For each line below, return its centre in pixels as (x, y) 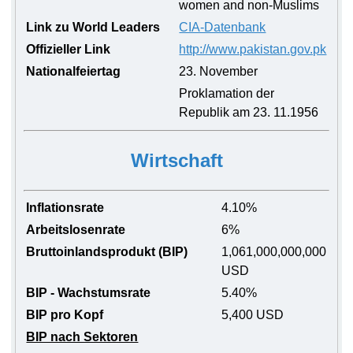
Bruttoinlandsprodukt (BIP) (107, 251)
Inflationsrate (65, 207)
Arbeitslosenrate (76, 229)
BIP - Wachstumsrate (89, 292)
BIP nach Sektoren (82, 336)
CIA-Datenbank (223, 27)
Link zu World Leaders (93, 27)
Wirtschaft (176, 160)
